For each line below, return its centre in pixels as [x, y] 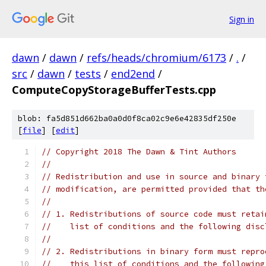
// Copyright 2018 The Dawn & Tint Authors [139, 152]
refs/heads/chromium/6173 [156, 58]
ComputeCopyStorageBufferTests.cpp [114, 90]
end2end [133, 74]
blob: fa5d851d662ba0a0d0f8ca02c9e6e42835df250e [127, 118]
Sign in [242, 19]
